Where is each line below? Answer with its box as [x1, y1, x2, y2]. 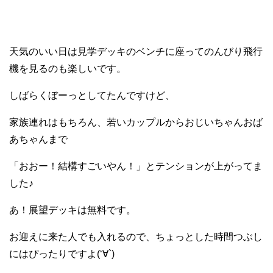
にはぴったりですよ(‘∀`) [9, 248, 115, 259]
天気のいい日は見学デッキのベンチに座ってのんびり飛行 [9, 46, 263, 57]
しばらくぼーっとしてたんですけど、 [9, 90, 175, 101]
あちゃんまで [9, 133, 68, 144]
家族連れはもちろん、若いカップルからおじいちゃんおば [9, 116, 263, 127]
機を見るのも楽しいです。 [9, 63, 126, 74]
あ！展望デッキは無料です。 [9, 204, 136, 215]
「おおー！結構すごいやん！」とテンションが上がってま [9, 160, 263, 171]
